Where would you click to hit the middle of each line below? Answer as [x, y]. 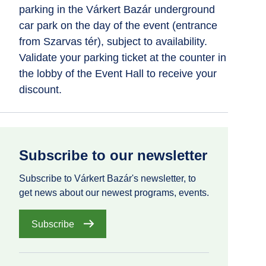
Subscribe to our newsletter [113, 155]
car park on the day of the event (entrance [118, 26]
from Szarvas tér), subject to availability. [113, 42]
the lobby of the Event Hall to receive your [118, 74]
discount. [40, 90]
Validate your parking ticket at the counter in [123, 58]
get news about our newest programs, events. [114, 193]
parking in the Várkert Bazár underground [117, 9]
